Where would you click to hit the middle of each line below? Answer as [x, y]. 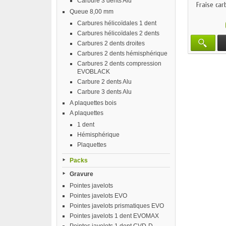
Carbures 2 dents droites [111, 43]
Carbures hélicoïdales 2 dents [118, 33]
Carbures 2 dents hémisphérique [122, 53]
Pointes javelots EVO [98, 196]
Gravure [81, 174]
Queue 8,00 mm [92, 12]
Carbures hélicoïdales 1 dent [117, 23]
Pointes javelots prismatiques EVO [117, 206]
